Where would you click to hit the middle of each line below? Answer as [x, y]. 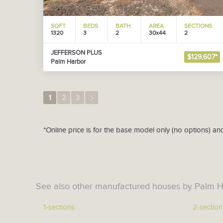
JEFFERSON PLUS [76, 53]
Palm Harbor [68, 62]
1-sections [59, 207]
